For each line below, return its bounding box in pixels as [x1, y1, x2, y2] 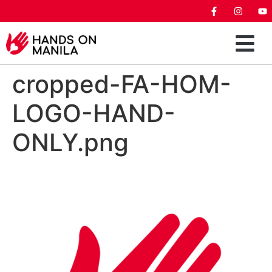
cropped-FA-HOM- [12, 69, 231, 99]
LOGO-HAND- [12, 98, 175, 128]
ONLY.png [12, 127, 129, 157]
